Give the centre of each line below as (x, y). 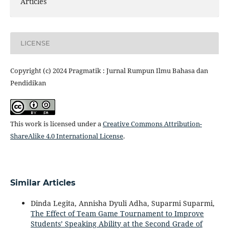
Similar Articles (43, 182)
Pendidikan (29, 83)
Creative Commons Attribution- (152, 123)
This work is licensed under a (56, 123)
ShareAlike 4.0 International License (66, 136)
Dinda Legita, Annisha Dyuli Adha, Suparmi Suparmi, (122, 203)
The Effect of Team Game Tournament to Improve (117, 213)
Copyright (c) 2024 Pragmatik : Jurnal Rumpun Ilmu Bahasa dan (109, 70)
